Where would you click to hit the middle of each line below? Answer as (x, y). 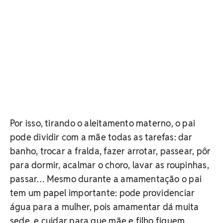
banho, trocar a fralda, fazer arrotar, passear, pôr (111, 151)
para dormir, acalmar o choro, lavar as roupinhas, (110, 165)
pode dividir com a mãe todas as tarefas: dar (101, 137)
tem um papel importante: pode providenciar (103, 193)
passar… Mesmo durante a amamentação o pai (106, 179)
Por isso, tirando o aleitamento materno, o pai (103, 123)
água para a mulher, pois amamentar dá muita (105, 207)
